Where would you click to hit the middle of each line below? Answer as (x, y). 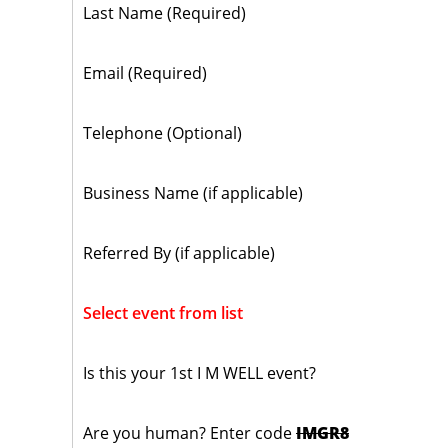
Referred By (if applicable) (179, 253)
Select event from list (163, 313)
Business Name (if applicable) (193, 193)
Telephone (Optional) (162, 133)
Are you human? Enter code (187, 433)
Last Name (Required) (164, 13)
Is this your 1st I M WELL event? (199, 373)
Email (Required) (145, 73)
